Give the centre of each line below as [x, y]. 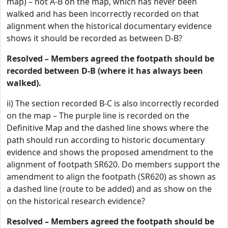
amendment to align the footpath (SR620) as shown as [111, 177]
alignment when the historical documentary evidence [109, 26]
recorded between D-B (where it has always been [105, 71]
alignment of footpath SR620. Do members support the [113, 164]
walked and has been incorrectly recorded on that [103, 14]
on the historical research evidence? [76, 201]
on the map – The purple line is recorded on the [98, 116]
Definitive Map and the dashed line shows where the [108, 128]
